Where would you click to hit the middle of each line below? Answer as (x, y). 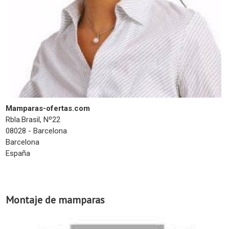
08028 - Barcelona (36, 131)
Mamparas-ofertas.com (48, 109)
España (18, 154)
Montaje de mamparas (55, 200)
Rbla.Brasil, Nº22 (33, 120)
